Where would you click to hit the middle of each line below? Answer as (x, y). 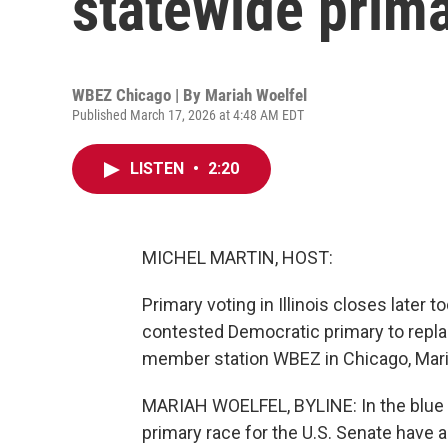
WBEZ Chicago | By (138, 95)
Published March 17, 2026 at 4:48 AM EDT (188, 115)
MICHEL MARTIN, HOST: (237, 257)
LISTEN (159, 168)
